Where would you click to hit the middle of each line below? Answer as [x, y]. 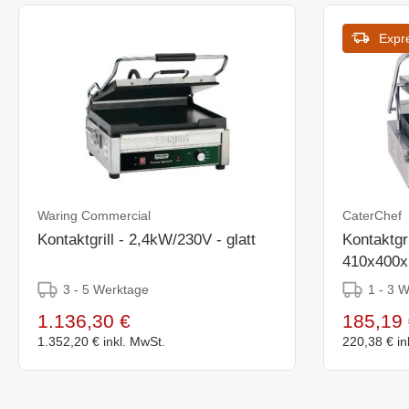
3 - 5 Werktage [106, 289]
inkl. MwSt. [134, 341]
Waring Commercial [94, 215]
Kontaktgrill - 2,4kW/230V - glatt [147, 239]
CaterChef [372, 215]
